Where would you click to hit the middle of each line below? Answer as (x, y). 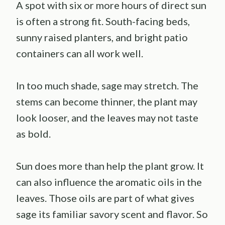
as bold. (33, 133)
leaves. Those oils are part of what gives (105, 198)
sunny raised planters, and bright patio (102, 37)
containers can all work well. (80, 53)
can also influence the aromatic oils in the (109, 182)
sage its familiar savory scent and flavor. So (112, 214)
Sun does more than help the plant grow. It (110, 165)
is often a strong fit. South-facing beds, (103, 21)
